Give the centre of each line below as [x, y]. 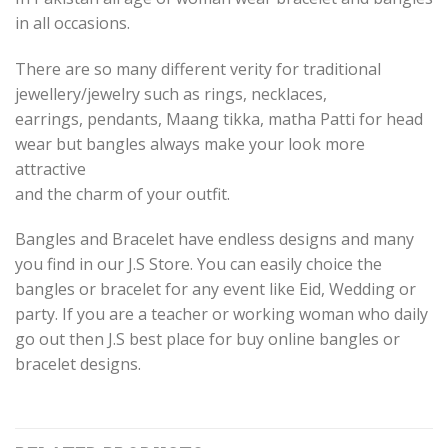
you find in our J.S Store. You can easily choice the [198, 264]
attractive [50, 168]
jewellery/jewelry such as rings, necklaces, [171, 93]
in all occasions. [72, 22]
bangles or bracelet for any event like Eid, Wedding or [215, 289]
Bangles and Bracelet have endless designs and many [214, 239]
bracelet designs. [78, 364]
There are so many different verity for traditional [198, 68]
